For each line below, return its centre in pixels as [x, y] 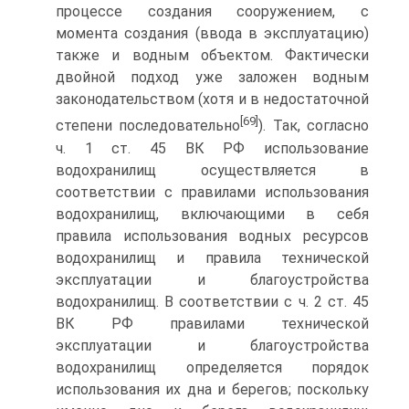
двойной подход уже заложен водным [212, 78]
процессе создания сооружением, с [212, 12]
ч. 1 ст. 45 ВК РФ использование [212, 148]
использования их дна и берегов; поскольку [212, 389]
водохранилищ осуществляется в [212, 170]
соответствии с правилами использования [212, 192]
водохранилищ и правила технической [212, 257]
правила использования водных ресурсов [212, 236]
